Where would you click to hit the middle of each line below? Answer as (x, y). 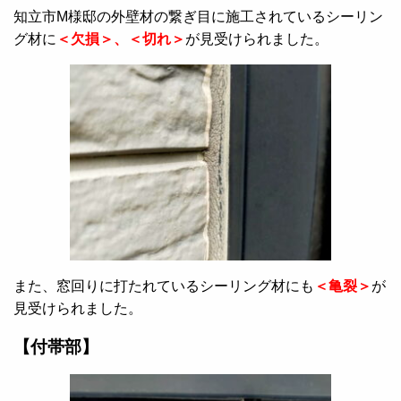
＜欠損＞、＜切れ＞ (121, 38)
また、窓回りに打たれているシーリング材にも (164, 286)
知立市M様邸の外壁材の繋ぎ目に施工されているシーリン (198, 16)
